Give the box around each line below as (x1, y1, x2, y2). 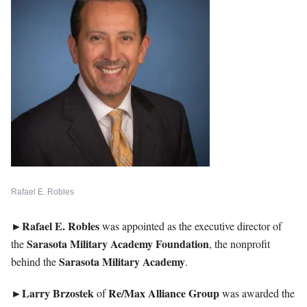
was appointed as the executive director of (102, 218, 282, 233)
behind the (11, 254, 59, 269)
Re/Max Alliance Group (108, 284, 219, 301)
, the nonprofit (209, 236, 270, 251)
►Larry (11, 284, 50, 301)
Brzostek (53, 284, 94, 301)
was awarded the (219, 285, 295, 300)
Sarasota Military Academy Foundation (27, 235, 209, 251)
